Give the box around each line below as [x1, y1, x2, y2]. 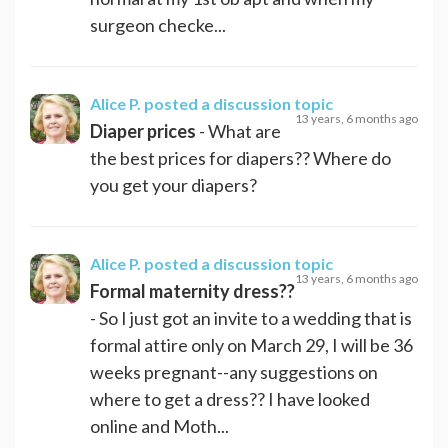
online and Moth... [90, 414, 229, 437]
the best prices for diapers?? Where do [90, 146, 391, 169]
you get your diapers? [90, 173, 257, 196]
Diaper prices [90, 119, 196, 142]
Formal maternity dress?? [90, 279, 295, 302]
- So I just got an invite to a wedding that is [90, 306, 412, 329]
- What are [196, 119, 281, 142]
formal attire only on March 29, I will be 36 [90, 333, 413, 356]
